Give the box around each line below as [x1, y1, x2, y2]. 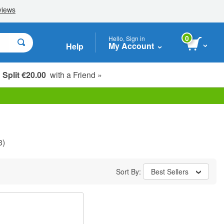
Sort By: [116, 166, 143, 176]
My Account [108, 39, 154, 51]
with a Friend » [46, 68, 102, 80]
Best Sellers [151, 166, 188, 176]
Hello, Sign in [108, 33, 145, 42]
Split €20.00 [2, 68, 46, 80]
